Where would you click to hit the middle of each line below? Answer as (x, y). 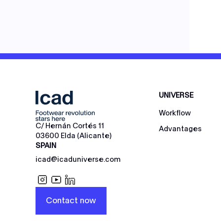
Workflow (175, 113)
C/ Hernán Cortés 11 (70, 126)
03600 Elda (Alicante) (74, 136)
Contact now (71, 201)
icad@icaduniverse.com (78, 160)
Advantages (180, 129)
